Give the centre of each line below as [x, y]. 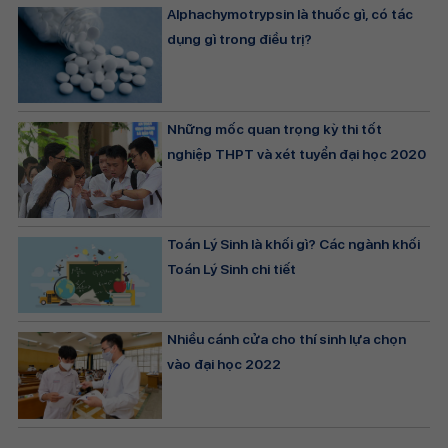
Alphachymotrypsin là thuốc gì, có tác [290, 14]
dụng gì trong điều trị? [240, 39]
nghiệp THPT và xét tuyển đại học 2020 [297, 154]
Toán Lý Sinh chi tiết [232, 269]
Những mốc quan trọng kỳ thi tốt [275, 129]
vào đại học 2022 [224, 364]
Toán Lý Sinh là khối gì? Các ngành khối [294, 244]
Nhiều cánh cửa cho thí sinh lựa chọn [287, 339]
